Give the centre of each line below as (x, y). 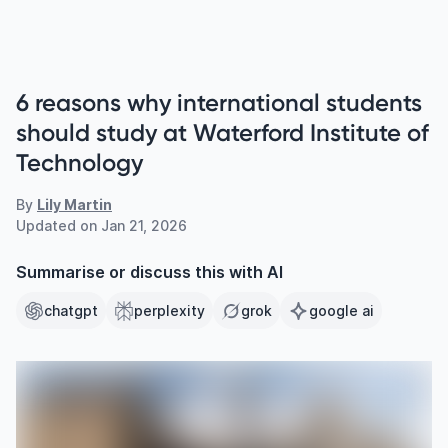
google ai (341, 310)
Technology (79, 162)
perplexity (169, 310)
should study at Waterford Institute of (222, 132)
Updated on (58, 225)
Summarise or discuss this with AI (149, 272)
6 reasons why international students (219, 102)
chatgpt (71, 310)
